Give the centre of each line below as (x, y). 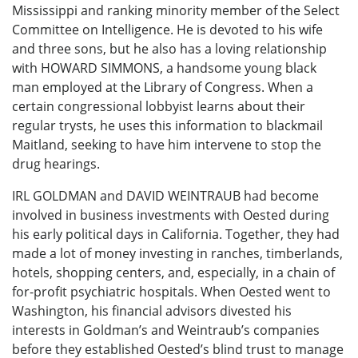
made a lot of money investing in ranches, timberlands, (177, 254)
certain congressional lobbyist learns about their (159, 107)
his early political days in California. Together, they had (176, 235)
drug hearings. (56, 164)
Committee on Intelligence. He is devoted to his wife (167, 30)
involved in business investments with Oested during (171, 215)
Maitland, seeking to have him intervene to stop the (167, 145)
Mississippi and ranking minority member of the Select (176, 11)
